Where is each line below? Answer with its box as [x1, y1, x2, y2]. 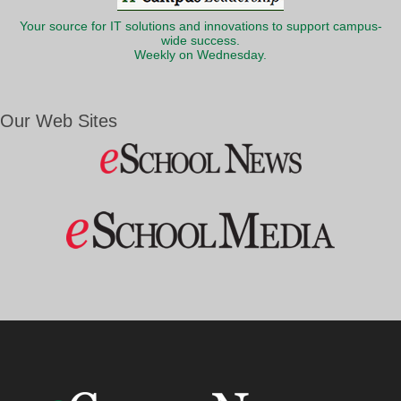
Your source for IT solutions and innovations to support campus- [19, 19, 382, 33]
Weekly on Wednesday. [134, 47, 267, 62]
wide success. [161, 33, 240, 47]
